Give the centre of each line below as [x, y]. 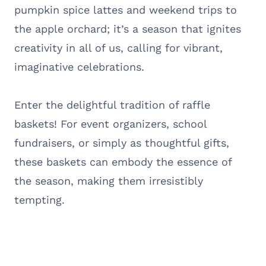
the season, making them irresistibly [109, 180]
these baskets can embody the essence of [123, 161]
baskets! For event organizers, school [110, 123]
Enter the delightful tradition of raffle [112, 104]
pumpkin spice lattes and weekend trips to [126, 9]
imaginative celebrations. [79, 66]
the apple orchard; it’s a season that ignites [128, 28]
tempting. [39, 199]
